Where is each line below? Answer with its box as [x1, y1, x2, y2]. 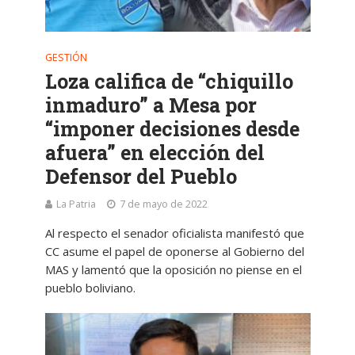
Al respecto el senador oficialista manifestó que [44, 224, 304, 241]
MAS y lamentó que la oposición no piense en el [44, 261, 302, 277]
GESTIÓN [44, 50, 87, 64]
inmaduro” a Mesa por [44, 91, 257, 118]
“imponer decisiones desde [44, 115, 300, 142]
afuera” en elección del [44, 139, 265, 166]
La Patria [55, 197, 96, 211]
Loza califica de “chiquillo [44, 67, 293, 94]
